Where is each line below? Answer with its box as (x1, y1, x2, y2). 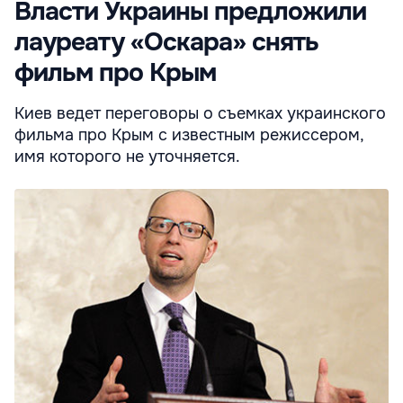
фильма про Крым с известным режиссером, (14, 124, 363, 145)
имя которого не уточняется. (14, 146, 240, 166)
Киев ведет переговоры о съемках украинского (14, 103, 386, 123)
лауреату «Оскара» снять (14, 25, 318, 58)
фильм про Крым (14, 56, 216, 89)
